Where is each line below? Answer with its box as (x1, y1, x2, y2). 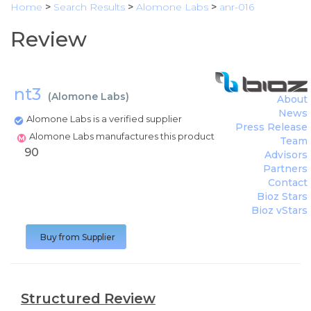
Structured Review (21, 290, 155, 307)
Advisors (264, 149, 308, 161)
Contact (268, 176, 308, 189)
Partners (263, 162, 308, 175)
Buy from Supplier (40, 232, 115, 242)
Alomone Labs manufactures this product (29, 131, 217, 142)
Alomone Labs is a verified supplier (26, 113, 182, 124)
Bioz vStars (251, 204, 308, 217)
